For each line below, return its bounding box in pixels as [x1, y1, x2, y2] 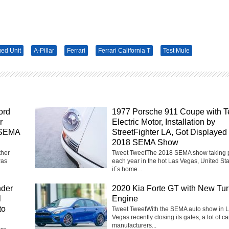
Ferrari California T [98, 47, 150, 55]
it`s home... [112, 166, 142, 173]
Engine [112, 194, 138, 203]
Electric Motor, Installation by [112, 118, 215, 127]
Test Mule [163, 47, 190, 55]
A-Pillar [34, 47, 54, 55]
